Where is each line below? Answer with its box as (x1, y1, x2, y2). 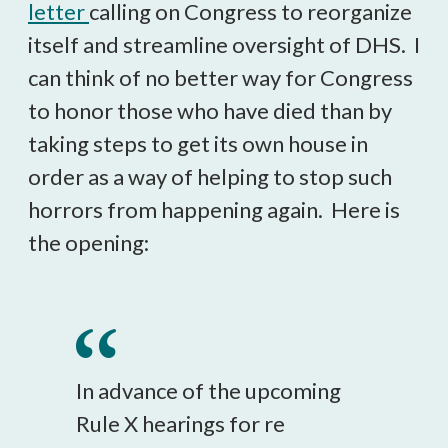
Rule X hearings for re (76, 410, 285, 437)
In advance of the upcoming (76, 377, 341, 404)
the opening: (28, 229, 149, 256)
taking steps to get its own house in (28, 130, 368, 157)
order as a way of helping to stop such (28, 163, 392, 190)
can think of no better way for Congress (28, 64, 413, 91)
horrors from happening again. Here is (28, 196, 400, 223)
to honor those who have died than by (28, 97, 392, 124)
